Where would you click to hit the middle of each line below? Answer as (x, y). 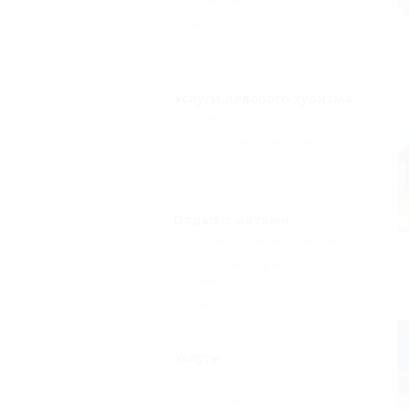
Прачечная (207, 378)
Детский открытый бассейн (259, 240)
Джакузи (200, 24)
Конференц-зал (221, 119)
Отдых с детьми (231, 220)
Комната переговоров (243, 142)
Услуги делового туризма (263, 99)
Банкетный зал (220, 166)
